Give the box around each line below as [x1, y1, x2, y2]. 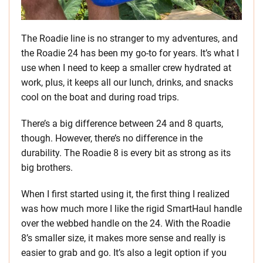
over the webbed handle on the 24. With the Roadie [21, 218, 230, 230]
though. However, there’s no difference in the [21, 133, 203, 144]
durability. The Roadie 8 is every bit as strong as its [21, 147, 231, 159]
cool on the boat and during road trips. [21, 92, 179, 103]
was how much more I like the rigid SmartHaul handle [21, 203, 242, 215]
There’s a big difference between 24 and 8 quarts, [21, 118, 223, 130]
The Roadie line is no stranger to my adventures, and [21, 33, 238, 45]
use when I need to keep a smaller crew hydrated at [21, 62, 231, 74]
